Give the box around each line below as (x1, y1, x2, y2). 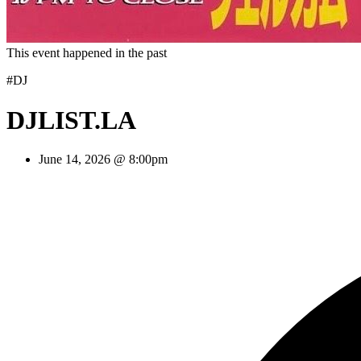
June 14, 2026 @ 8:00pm (39, 152, 168, 167)
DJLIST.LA (6, 105, 136, 135)
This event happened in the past (6, 46, 167, 60)
